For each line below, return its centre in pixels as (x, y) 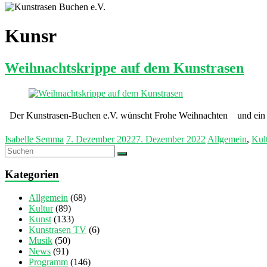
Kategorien (32, 175)
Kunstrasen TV (58, 230)
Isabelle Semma (34, 139)
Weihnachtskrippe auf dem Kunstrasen (124, 68)
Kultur (41, 209)
